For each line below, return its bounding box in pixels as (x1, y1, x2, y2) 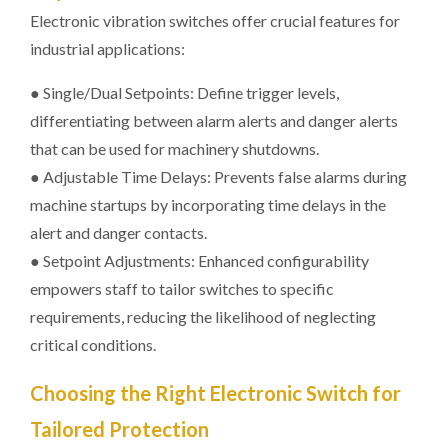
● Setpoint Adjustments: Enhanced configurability (30, 251, 369, 270)
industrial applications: (30, 39, 185, 58)
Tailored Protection (30, 417, 209, 441)
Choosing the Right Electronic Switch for (30, 381, 401, 405)
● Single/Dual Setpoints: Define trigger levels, (30, 83, 339, 102)
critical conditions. (30, 335, 156, 354)
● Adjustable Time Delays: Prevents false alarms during (30, 167, 407, 186)
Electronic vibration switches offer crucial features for (30, 11, 400, 30)
